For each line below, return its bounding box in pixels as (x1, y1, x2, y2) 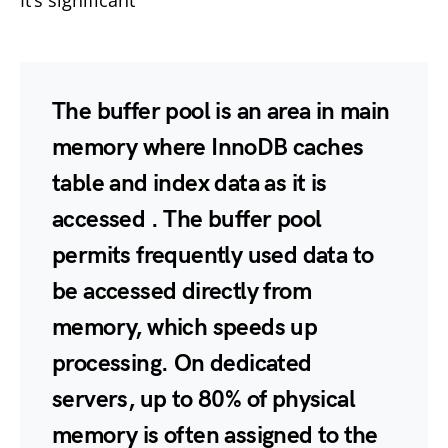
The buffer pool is (52, 97, 237, 127)
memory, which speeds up (52, 313, 318, 343)
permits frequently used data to (52, 241, 374, 271)
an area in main (236, 97, 390, 127)
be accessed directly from (52, 277, 311, 307)
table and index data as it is (52, 169, 327, 199)
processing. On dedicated (52, 349, 312, 379)
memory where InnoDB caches (52, 133, 364, 163)
